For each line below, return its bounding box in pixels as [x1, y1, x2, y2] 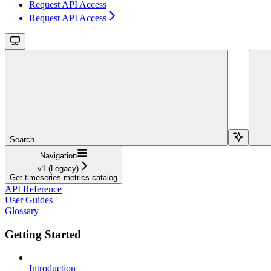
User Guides [5, 194, 53, 205]
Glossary [5, 205, 39, 216]
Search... [10, 134, 42, 144]
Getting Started [5, 227, 81, 241]
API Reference [5, 183, 62, 194]
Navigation [39, 151, 77, 160]
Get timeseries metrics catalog [10, 172, 117, 182]
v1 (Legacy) [38, 163, 79, 173]
